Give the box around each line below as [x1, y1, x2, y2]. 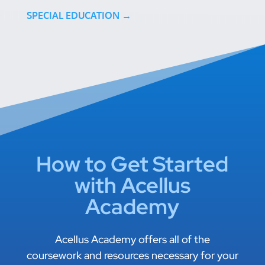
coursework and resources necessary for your [26, 248, 238, 263]
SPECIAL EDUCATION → [26, 9, 131, 22]
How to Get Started [36, 150, 229, 179]
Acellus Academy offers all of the [54, 232, 210, 247]
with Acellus [74, 171, 190, 200]
